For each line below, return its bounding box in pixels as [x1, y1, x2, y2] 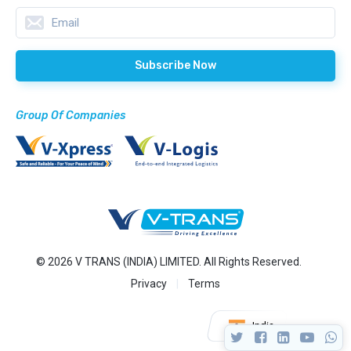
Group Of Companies [16, 109, 125, 123]
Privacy [131, 277, 167, 291]
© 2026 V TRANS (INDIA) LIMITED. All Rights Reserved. [35, 255, 302, 269]
